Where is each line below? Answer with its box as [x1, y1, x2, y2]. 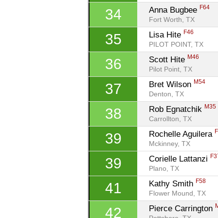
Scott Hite [149, 54, 188, 64]
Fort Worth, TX [149, 16, 195, 24]
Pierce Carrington [149, 203, 216, 213]
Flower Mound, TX [149, 189, 206, 198]
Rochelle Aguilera [149, 129, 215, 139]
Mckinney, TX [149, 140, 191, 148]
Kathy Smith [149, 179, 196, 188]
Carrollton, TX [149, 115, 192, 123]
